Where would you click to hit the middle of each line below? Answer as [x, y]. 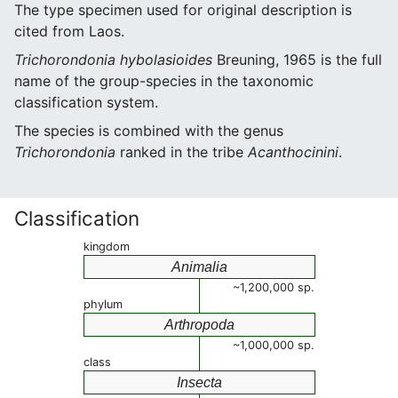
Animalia [199, 267]
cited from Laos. [69, 31]
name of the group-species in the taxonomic [164, 81]
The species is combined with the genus [149, 131]
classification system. [86, 102]
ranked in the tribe [182, 152]
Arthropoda [199, 325]
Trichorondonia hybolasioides [113, 60]
